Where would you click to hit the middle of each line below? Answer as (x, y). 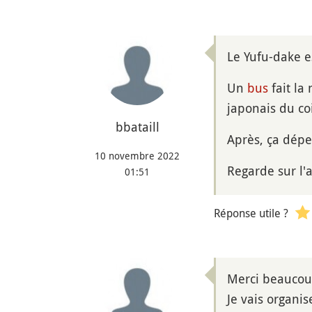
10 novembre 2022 (137, 155)
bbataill (137, 126)
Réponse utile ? (251, 213)
